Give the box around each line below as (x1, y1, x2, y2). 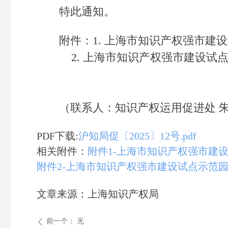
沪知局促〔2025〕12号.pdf (78, 130, 196, 141)
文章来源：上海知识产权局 (37, 188, 159, 199)
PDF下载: (37, 130, 78, 141)
